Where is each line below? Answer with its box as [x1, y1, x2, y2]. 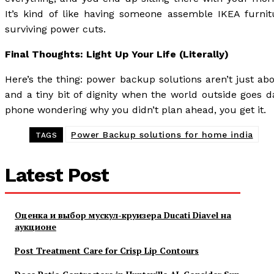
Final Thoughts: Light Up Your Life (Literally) [5, 48, 229, 60]
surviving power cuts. [5, 23, 106, 35]
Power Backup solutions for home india [71, 130, 253, 139]
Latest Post [5, 163, 109, 187]
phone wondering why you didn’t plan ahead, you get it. [5, 104, 266, 116]
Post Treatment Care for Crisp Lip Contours [15, 245, 199, 256]
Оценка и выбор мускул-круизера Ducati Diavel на [15, 209, 231, 221]
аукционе [15, 221, 56, 232]
